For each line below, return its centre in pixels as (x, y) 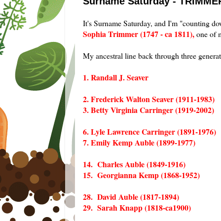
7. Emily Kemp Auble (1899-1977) (139, 142)
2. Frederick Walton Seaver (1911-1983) (149, 99)
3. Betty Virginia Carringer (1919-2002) (148, 110)
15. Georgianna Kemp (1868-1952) (141, 175)
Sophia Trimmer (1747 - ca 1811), (139, 34)
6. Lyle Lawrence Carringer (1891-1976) (149, 131)
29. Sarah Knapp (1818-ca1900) (137, 207)
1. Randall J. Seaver (116, 77)
